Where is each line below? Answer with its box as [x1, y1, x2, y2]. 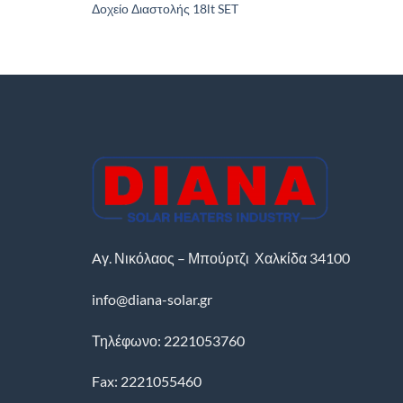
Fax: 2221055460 [92, 372, 201, 390]
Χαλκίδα [255, 248, 309, 266]
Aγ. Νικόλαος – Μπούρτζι [92, 248, 252, 266]
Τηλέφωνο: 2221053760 [92, 331, 245, 349]
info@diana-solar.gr [92, 290, 212, 308]
